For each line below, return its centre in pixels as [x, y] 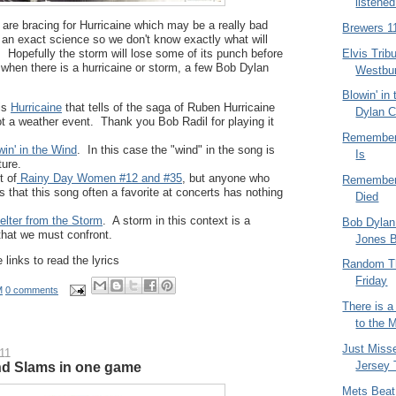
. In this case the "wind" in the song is [176, 150]
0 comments [32, 289]
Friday [372, 281]
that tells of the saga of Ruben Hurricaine [168, 108]
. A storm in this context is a [176, 221]
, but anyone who [226, 179]
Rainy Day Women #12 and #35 [99, 179]
